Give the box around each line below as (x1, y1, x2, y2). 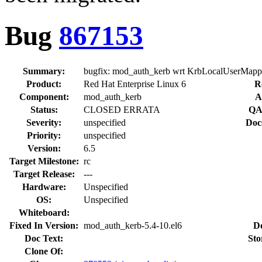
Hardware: (22, 181, 66, 192)
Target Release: (13, 168, 75, 179)
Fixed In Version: (9, 220, 78, 230)
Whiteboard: (18, 207, 70, 218)
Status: (30, 104, 58, 115)
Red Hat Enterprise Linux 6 (84, 78, 186, 89)
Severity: (26, 117, 61, 127)
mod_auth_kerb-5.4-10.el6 (84, 220, 182, 230)
